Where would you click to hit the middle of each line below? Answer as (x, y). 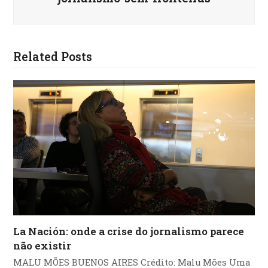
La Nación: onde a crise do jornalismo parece (129, 232)
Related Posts (53, 56)
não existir (42, 246)
